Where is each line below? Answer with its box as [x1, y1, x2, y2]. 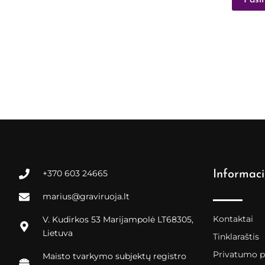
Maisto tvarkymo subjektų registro [42, 251, 186, 261]
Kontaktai [213, 214, 253, 224]
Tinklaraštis [213, 231, 259, 242]
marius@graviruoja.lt [42, 191, 130, 202]
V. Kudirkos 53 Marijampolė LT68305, [42, 214, 193, 225]
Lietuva [42, 228, 73, 238]
